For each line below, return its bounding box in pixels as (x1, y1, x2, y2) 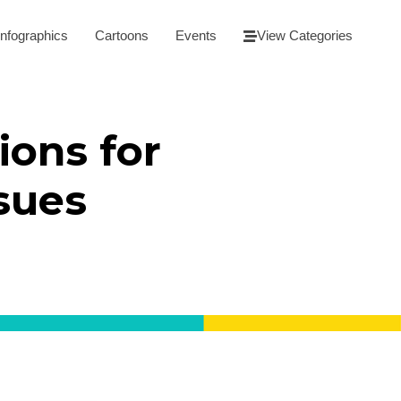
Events (175, 28, 217, 44)
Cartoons (95, 28, 149, 44)
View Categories (257, 28, 353, 44)
